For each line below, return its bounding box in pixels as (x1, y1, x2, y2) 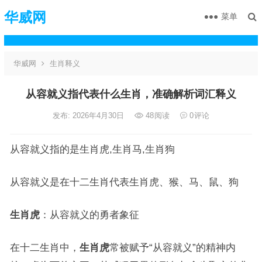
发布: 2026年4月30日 (52, 111, 126, 120)
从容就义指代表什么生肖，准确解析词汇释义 (25, 88, 236, 100)
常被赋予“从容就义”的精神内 (109, 242, 236, 253)
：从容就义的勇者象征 (39, 209, 139, 220)
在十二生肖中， (9, 242, 80, 253)
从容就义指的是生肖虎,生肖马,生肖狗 (9, 144, 175, 154)
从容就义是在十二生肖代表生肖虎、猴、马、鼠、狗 (9, 177, 239, 187)
